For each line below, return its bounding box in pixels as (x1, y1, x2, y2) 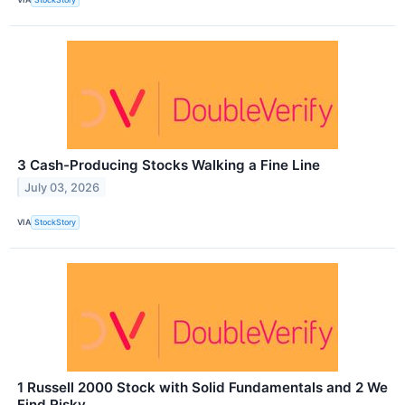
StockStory (34, 217, 77, 228)
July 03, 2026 (24, 180, 100, 194)
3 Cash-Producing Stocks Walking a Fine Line (17, 155, 320, 174)
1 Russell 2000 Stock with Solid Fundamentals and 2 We (17, 378, 388, 396)
